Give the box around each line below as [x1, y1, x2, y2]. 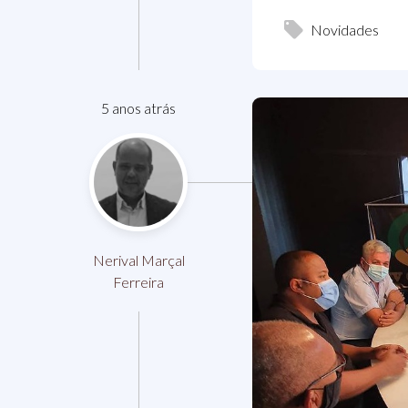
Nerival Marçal [92, 250, 185, 269]
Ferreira [113, 272, 164, 291]
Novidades [311, 20, 379, 38]
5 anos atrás [101, 98, 176, 117]
